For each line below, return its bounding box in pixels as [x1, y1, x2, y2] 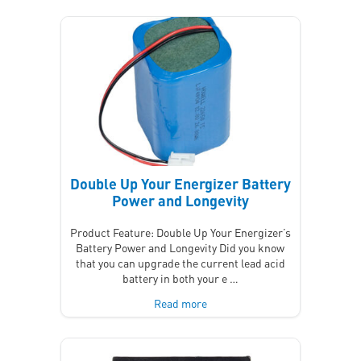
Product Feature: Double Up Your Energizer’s [69, 225, 291, 240]
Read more [153, 296, 207, 311]
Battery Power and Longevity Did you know [76, 240, 285, 255]
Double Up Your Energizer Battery [69, 174, 291, 193]
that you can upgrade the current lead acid [75, 255, 285, 271]
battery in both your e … [122, 271, 239, 286]
